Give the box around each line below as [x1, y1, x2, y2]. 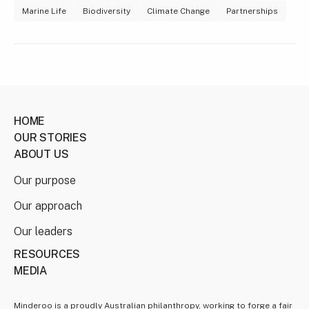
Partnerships [226, 6, 278, 16]
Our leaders [14, 224, 72, 238]
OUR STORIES [14, 130, 87, 144]
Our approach [14, 199, 82, 212]
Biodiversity [83, 6, 130, 16]
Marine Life [22, 6, 66, 16]
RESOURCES [14, 247, 81, 261]
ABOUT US [14, 147, 69, 161]
